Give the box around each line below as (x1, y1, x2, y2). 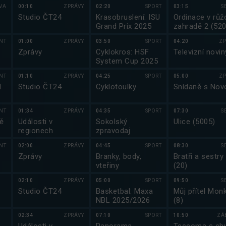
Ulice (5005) (174, 117, 215, 126)
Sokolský (96, 117, 128, 126)
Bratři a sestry (174, 152, 224, 161)
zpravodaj (96, 126, 131, 135)
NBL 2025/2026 (96, 196, 150, 205)
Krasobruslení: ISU (96, 13, 160, 22)
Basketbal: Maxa (96, 187, 153, 196)
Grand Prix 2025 (96, 22, 152, 31)
